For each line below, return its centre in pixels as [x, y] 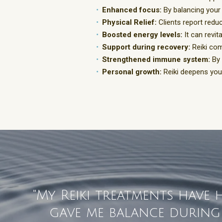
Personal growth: [132, 72]
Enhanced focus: [132, 10]
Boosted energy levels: [142, 35]
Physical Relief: [129, 23]
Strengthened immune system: [156, 60]
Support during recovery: [146, 47]
